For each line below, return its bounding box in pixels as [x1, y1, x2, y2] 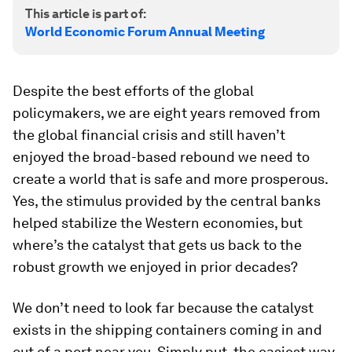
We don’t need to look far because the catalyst [13, 299, 313, 316]
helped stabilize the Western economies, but [13, 214, 302, 231]
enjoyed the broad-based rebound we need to [13, 148, 310, 165]
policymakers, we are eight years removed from [13, 104, 321, 121]
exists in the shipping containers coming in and [13, 321, 322, 338]
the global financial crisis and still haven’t [13, 126, 285, 143]
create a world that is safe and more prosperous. [13, 170, 328, 187]
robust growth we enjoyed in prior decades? [13, 258, 298, 275]
